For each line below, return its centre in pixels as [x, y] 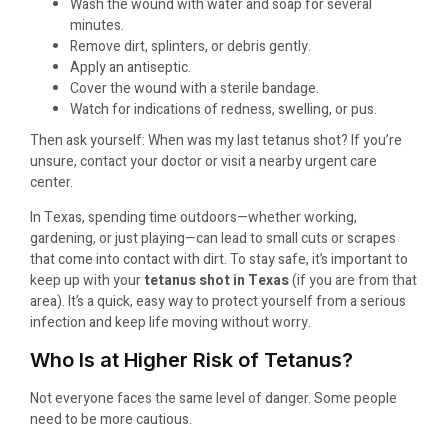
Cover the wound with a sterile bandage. [194, 89]
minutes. [97, 26]
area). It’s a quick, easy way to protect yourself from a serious [218, 302]
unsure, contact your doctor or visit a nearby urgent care [203, 162]
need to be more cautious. [111, 419]
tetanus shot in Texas [218, 281]
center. [51, 183]
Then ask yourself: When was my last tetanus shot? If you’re [216, 141]
